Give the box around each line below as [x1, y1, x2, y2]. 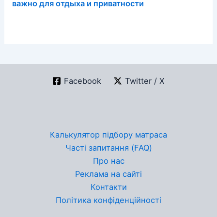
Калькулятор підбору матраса [50, 130, 167, 139]
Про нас [93, 156, 124, 166]
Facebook [63, 76, 101, 86]
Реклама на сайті [75, 169, 142, 179]
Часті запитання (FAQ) [65, 143, 152, 153]
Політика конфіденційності [56, 195, 161, 205]
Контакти [90, 182, 127, 192]
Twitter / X [125, 76, 165, 86]
